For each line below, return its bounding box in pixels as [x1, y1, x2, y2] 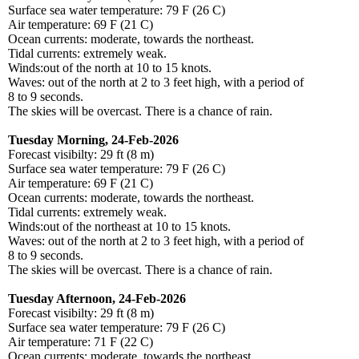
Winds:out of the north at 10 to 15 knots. [8, 61, 212, 75]
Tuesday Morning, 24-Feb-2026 [8, 133, 179, 147]
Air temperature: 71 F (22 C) [8, 335, 153, 349]
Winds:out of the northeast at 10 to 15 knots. [8, 220, 231, 234]
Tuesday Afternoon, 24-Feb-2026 [8, 292, 186, 306]
